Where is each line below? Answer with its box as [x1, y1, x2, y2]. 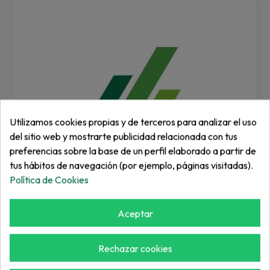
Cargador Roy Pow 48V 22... [25, 241, 145, 253]
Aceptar [117, 207, 153, 219]
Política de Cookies [10, 173, 89, 186]
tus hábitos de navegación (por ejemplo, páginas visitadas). [10, 159, 253, 171]
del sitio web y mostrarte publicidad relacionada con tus [10, 130, 237, 142]
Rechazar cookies [98, 242, 172, 255]
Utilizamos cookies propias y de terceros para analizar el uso [10, 115, 257, 128]
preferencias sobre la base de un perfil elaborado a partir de [10, 144, 256, 157]
